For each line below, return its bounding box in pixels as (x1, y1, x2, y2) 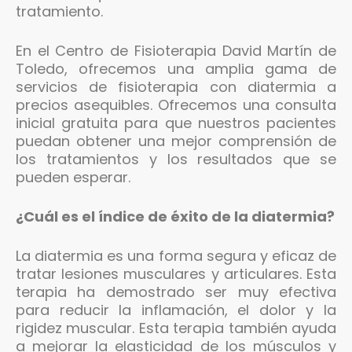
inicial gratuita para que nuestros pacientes (16, 112, 336, 133)
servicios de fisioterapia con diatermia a (16, 76, 336, 97)
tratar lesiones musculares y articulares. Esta (16, 263, 336, 284)
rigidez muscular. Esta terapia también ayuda (16, 317, 336, 338)
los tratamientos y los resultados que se (16, 148, 336, 169)
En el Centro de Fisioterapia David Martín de (16, 40, 336, 60)
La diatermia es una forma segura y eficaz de (16, 245, 336, 266)
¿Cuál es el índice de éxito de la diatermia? (16, 206, 335, 226)
